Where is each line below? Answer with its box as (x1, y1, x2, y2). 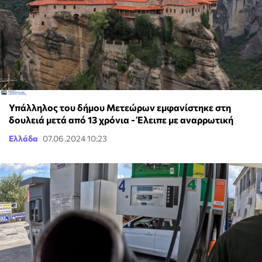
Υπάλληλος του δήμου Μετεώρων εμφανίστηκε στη (9, 102, 231, 113)
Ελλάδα (9, 133, 38, 144)
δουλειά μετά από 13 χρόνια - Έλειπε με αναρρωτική (9, 114, 233, 126)
